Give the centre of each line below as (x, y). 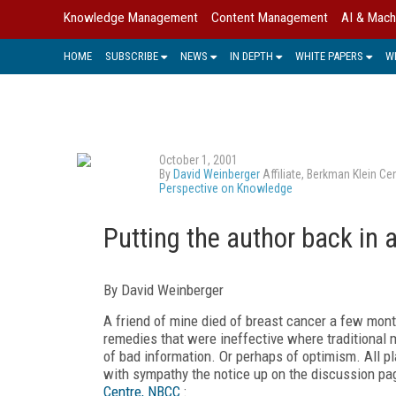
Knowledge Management (131, 18)
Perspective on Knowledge (226, 188)
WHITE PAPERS (329, 56)
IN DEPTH (251, 56)
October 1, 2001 (198, 160)
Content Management (270, 18)
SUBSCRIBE (132, 56)
